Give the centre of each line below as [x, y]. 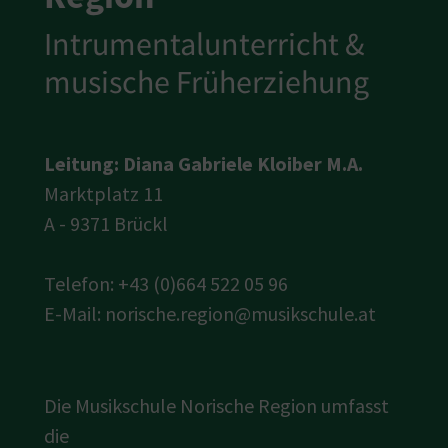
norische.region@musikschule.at [240, 313]
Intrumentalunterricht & [204, 44]
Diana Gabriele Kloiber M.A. [243, 163]
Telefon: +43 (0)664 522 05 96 [166, 283]
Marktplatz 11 [103, 193]
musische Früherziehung [206, 82]
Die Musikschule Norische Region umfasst [216, 405]
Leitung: [81, 163]
